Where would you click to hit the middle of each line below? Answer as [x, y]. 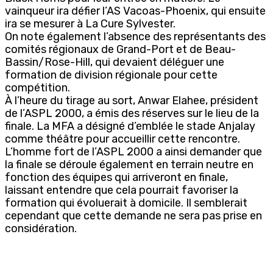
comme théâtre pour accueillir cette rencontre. [122, 139]
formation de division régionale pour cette [111, 75]
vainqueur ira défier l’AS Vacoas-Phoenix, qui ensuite [135, 11]
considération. [41, 228]
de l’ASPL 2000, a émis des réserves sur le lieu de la [132, 113]
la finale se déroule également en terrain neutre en [129, 164]
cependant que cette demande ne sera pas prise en [133, 215]
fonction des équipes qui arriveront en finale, [116, 177]
